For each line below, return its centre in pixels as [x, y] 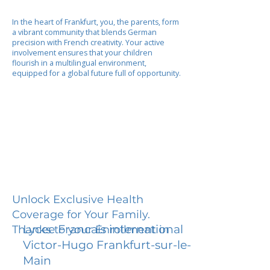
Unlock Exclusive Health [78, 199]
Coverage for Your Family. [81, 214]
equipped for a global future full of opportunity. [96, 73]
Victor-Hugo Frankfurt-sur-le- [107, 245]
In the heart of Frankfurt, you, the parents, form [96, 22]
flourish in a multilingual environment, [79, 63]
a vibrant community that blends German [84, 32]
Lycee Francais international [103, 229]
